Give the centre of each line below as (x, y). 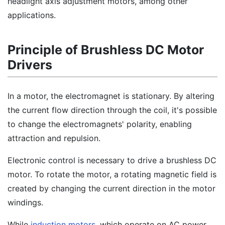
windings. (25, 202)
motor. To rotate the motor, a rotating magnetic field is (112, 174)
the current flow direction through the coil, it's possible (112, 110)
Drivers (30, 65)
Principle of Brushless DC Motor (106, 50)
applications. (32, 15)
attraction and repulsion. (54, 138)
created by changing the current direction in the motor (111, 188)
